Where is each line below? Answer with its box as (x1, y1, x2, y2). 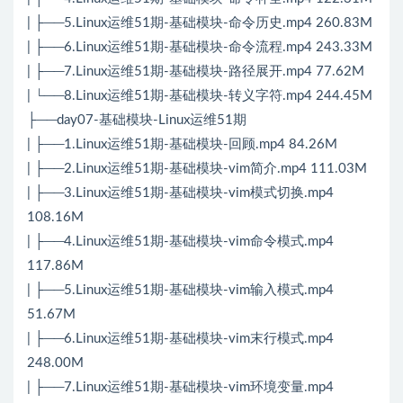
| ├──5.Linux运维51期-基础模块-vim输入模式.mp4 (27, 283, 334, 298)
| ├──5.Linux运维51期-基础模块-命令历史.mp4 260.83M (27, 16, 372, 31)
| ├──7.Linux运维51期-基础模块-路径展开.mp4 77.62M (27, 65, 364, 79)
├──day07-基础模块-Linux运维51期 (27, 113, 246, 128)
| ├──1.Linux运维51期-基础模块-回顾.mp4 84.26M (27, 138, 337, 152)
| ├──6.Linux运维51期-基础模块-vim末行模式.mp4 (27, 332, 334, 346)
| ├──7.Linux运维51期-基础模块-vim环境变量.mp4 (27, 381, 334, 395)
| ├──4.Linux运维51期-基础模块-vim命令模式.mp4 (27, 235, 334, 249)
